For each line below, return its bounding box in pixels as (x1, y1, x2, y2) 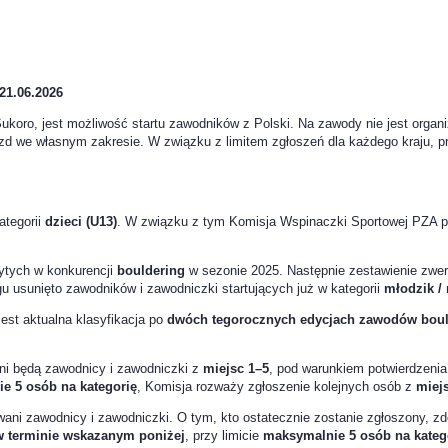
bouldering (117, 263, 185, 279)
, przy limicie (185, 428, 263, 444)
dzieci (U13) (45, 214, 117, 230)
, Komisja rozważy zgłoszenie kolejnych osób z (137, 379, 416, 395)
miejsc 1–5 (203, 361, 269, 377)
